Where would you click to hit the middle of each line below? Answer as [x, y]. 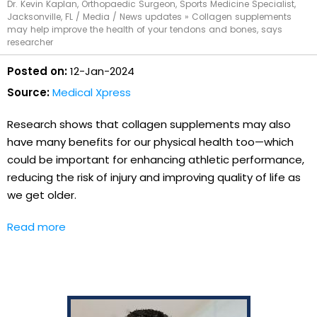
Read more [36, 226]
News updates [151, 16]
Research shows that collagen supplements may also [149, 124]
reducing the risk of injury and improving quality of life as [154, 177]
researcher [30, 42]
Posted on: [37, 71]
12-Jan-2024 [101, 71]
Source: [28, 92]
